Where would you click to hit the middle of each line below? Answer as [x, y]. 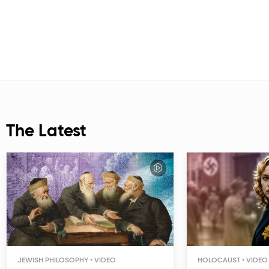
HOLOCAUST [219, 261]
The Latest [46, 131]
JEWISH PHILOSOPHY [53, 261]
